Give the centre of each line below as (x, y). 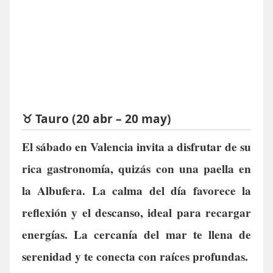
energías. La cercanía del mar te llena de (136, 235)
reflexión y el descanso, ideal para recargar (136, 213)
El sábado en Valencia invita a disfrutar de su (136, 147)
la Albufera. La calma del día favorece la (136, 191)
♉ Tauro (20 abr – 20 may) (97, 118)
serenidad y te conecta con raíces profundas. (135, 257)
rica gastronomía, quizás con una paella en (136, 169)
